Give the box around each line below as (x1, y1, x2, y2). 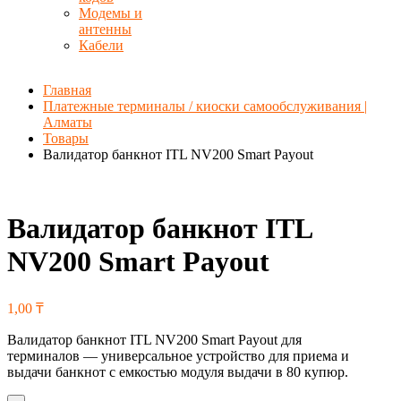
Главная (43, 82, 91, 98)
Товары (43, 131, 89, 146)
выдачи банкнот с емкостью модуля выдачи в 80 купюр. (7, 363, 348, 380)
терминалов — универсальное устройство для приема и (7, 347, 349, 363)
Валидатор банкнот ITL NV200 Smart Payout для (7, 331, 302, 347)
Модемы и (79, 5, 142, 21)
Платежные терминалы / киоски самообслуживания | (43, 98, 367, 114)
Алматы (43, 115, 92, 130)
